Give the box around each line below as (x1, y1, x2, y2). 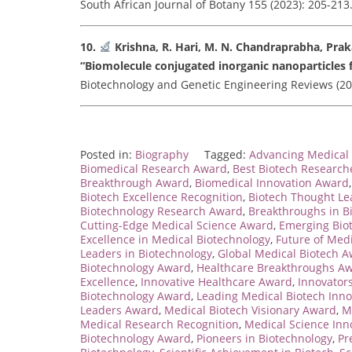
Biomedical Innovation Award (195, 174, 349, 190)
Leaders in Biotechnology (80, 245, 212, 261)
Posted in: (80, 146, 135, 162)
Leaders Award (80, 302, 159, 317)
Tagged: (204, 146, 249, 162)
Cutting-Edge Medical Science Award (80, 217, 273, 233)
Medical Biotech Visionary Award (164, 302, 336, 317)
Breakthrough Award (80, 174, 189, 190)
